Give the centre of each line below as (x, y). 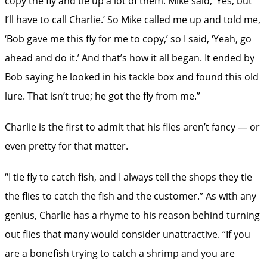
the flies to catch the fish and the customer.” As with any (131, 196)
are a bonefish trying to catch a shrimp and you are (120, 253)
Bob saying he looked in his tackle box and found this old (132, 77)
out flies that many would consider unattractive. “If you (128, 234)
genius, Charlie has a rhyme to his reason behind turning (132, 215)
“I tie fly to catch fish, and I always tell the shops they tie (128, 177)
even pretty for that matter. (66, 146)
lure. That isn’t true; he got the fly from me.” (103, 96)
